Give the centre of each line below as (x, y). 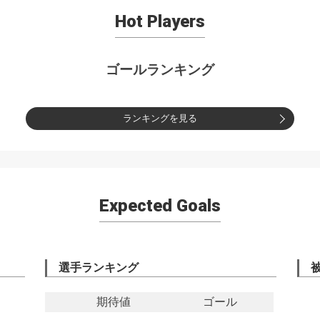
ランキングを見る (160, 119)
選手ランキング (99, 268)
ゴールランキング (160, 70)
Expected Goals (160, 205)
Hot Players (160, 21)
